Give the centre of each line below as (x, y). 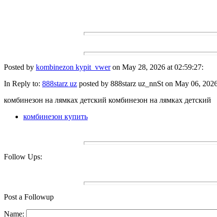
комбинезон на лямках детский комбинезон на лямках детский (108, 100)
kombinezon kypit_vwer (73, 67)
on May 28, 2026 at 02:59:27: (157, 67)
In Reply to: (23, 84)
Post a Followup (29, 197)
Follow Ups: (23, 157)
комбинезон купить (55, 117)
